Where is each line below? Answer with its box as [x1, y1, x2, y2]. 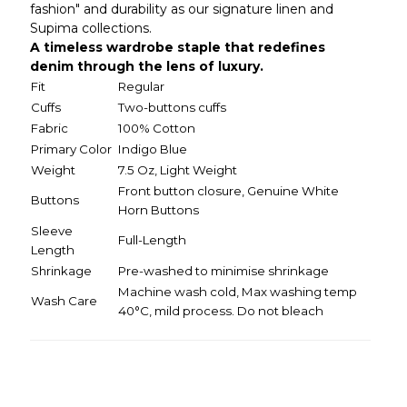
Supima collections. [29, 20, 152, 36]
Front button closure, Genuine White [117, 184, 339, 198]
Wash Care [30, 293, 97, 308]
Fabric [30, 121, 68, 135]
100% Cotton [117, 121, 195, 135]
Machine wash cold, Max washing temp [117, 284, 357, 299]
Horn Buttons [117, 203, 199, 217]
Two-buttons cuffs [117, 100, 226, 114]
